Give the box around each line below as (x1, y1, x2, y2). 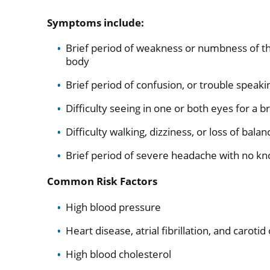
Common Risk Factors (47, 174, 158, 189)
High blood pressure (65, 200, 161, 215)
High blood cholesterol (65, 247, 171, 262)
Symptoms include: (47, 15, 145, 30)
